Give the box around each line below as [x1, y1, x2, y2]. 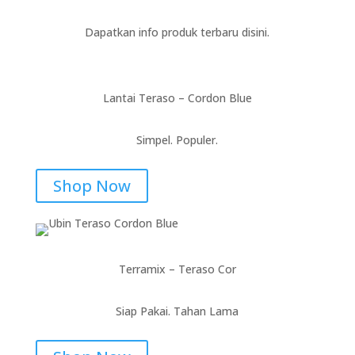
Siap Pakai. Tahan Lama [116, 303, 239, 319]
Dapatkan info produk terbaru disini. [85, 25, 270, 40]
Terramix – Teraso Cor [118, 261, 236, 277]
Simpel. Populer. [136, 132, 219, 147]
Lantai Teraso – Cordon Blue [102, 90, 252, 105]
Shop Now [52, 175, 131, 197]
